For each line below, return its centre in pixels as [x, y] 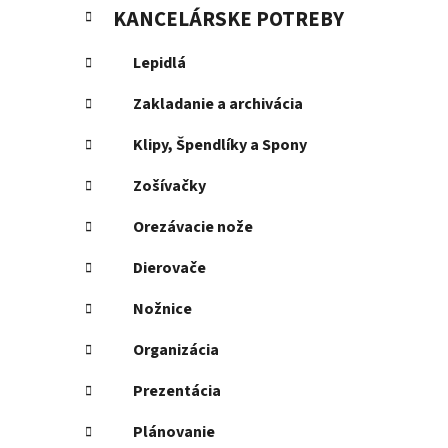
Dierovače [169, 268]
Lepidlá [159, 63]
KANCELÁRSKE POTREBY [228, 20]
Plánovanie [174, 432]
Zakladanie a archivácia [218, 104]
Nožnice [162, 309]
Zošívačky [169, 186]
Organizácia [176, 350]
